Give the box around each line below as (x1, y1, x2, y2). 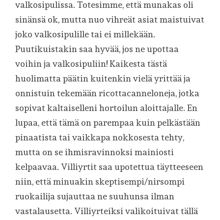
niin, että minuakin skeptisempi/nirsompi (15, 176, 185, 187)
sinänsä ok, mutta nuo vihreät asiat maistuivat (15, 14, 205, 25)
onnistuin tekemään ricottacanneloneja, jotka (15, 88, 200, 98)
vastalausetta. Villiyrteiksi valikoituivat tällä (15, 206, 198, 216)
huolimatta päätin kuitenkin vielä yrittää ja (15, 73, 191, 83)
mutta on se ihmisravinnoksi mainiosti (15, 147, 174, 157)
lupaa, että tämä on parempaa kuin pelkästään (15, 117, 201, 128)
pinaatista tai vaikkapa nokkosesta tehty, (15, 132, 185, 142)
